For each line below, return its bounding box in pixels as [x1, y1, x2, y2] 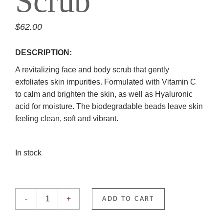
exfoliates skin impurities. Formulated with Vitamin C [15, 78, 197, 87]
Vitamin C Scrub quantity [15, 187, 101, 196]
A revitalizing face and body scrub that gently [15, 66, 170, 74]
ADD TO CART [102, 196, 154, 202]
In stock [15, 149, 42, 157]
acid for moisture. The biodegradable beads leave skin [15, 102, 203, 111]
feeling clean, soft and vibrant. [15, 114, 119, 123]
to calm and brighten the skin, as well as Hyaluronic [15, 90, 193, 99]
